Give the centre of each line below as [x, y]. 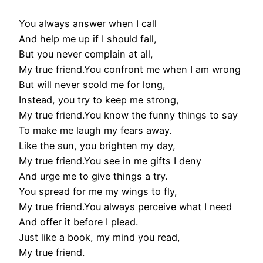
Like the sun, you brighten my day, [97, 146]
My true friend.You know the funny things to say [128, 115]
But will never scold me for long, [92, 85]
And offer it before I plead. [78, 222]
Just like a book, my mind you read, [100, 237]
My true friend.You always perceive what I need [125, 207]
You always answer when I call [88, 24]
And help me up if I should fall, [88, 39]
